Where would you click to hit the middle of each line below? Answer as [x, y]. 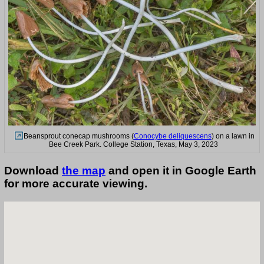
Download [33, 171]
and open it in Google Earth [181, 171]
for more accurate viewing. [76, 184]
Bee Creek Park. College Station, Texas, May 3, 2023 [133, 145]
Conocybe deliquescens [172, 136]
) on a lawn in [233, 136]
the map [84, 171]
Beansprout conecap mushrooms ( [78, 136]
